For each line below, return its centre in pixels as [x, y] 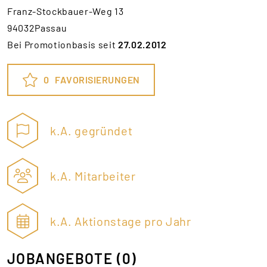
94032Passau [37, 28]
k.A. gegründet [91, 130]
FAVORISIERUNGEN [97, 80]
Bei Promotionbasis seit [63, 44]
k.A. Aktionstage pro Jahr [121, 221]
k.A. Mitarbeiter [93, 176]
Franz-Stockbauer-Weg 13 [66, 11]
